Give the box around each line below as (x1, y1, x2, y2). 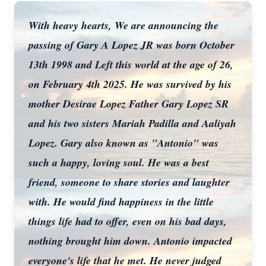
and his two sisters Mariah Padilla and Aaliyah (28, 116, 236, 131)
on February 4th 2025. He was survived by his (28, 77, 232, 91)
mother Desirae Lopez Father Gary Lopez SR (28, 96, 229, 111)
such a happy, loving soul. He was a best (28, 155, 209, 170)
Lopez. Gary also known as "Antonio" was (28, 135, 218, 150)
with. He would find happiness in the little (28, 194, 214, 209)
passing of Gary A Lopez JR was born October (28, 37, 235, 52)
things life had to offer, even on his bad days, (28, 214, 227, 229)
